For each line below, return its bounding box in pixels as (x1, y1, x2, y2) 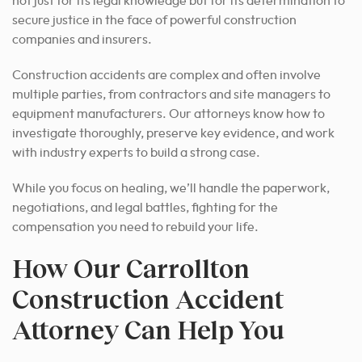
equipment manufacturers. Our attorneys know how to (12, 107, 325, 120)
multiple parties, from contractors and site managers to (12, 87, 330, 101)
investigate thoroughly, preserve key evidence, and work (12, 126, 335, 140)
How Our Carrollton (12, 251, 250, 284)
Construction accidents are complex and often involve (12, 68, 321, 82)
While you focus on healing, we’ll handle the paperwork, (12, 181, 330, 195)
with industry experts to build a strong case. (12, 145, 260, 159)
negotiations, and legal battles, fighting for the (12, 200, 278, 214)
